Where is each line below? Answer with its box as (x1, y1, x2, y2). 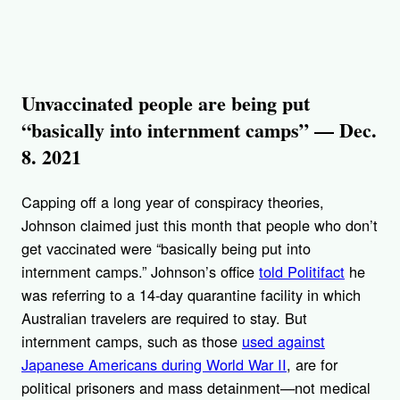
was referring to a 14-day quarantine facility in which (21, 284, 361, 306)
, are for (287, 354, 337, 376)
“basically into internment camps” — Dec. (21, 115, 377, 146)
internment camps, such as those (21, 330, 242, 353)
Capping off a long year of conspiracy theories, (21, 191, 324, 213)
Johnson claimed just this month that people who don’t (21, 214, 378, 237)
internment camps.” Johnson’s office (21, 261, 259, 283)
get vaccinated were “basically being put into (21, 237, 311, 260)
